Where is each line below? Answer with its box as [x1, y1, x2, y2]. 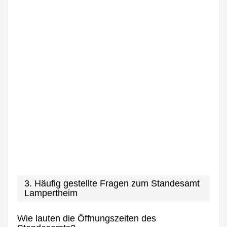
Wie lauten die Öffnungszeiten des [17, 213, 157, 223]
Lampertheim [24, 188, 78, 199]
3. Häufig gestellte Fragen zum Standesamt [24, 178, 200, 189]
